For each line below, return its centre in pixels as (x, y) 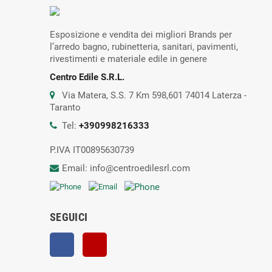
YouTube (124, 239)
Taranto (65, 107)
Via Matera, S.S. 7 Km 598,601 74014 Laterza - (154, 95)
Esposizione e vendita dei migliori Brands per (141, 34)
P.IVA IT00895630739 (92, 150)
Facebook (94, 239)
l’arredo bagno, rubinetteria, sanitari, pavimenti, (144, 46)
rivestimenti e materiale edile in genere (128, 59)
